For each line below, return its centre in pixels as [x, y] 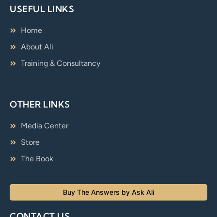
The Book [37, 158]
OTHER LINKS [40, 104]
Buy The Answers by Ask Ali [108, 192]
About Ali [37, 46]
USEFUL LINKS [42, 9]
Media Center [44, 125]
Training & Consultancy [60, 63]
